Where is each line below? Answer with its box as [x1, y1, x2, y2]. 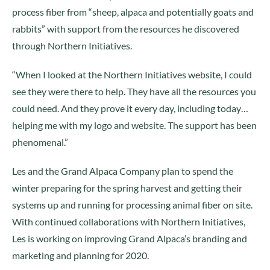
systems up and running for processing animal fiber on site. [12, 199, 253, 210]
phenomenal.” [12, 136, 68, 148]
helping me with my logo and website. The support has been [12, 119, 257, 131]
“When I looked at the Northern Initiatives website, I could [12, 69, 252, 80]
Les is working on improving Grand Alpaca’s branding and [12, 233, 247, 244]
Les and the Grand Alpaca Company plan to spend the [12, 165, 233, 177]
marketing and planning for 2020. [12, 250, 149, 261]
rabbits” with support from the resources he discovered [12, 23, 239, 34]
